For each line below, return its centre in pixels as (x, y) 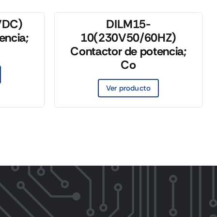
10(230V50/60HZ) (128, 38)
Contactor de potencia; (128, 51)
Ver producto (128, 88)
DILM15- (128, 24)
